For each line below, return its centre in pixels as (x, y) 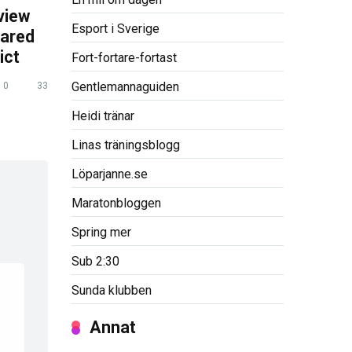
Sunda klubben (112, 290)
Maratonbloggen (116, 203)
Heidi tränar (103, 116)
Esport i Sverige (115, 29)
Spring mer (101, 232)
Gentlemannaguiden (125, 87)
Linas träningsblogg (126, 145)
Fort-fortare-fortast (124, 58)
